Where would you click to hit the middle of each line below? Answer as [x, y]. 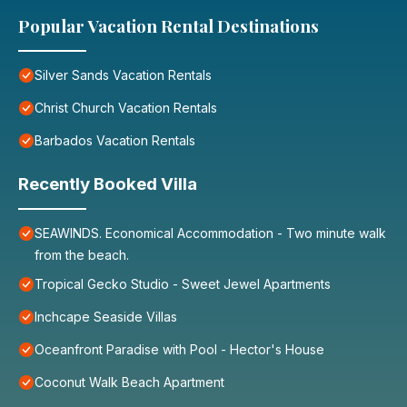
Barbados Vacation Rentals [115, 141]
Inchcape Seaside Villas [106, 317]
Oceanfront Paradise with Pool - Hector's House [179, 350]
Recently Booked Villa [108, 184]
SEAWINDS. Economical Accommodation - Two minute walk [210, 233]
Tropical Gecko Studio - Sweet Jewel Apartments [183, 284]
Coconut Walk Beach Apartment [129, 382]
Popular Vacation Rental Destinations [169, 26]
